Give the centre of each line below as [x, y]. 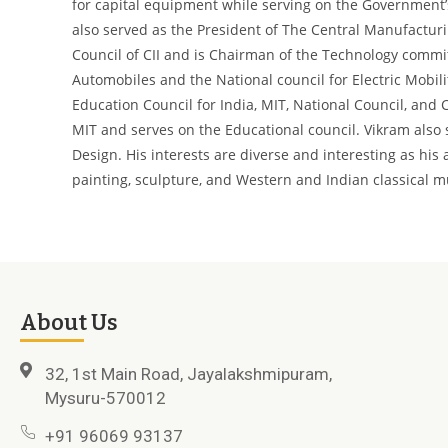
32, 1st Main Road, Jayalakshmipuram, [188, 374]
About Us [69, 322]
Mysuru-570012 [105, 398]
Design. [99, 154]
